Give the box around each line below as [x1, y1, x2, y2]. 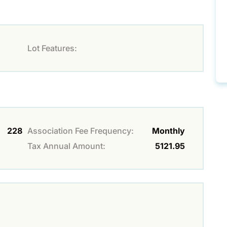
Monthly [152, 126, 185, 136]
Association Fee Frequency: [27, 126, 134, 136]
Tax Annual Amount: [27, 141, 105, 152]
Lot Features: [27, 43, 77, 54]
